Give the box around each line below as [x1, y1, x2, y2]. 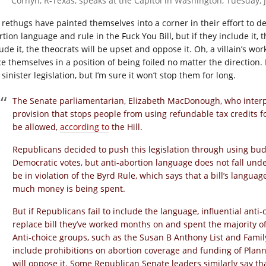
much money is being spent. [12, 183, 125, 194]
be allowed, [12, 121, 60, 132]
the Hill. [109, 121, 142, 132]
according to [60, 121, 109, 132]
